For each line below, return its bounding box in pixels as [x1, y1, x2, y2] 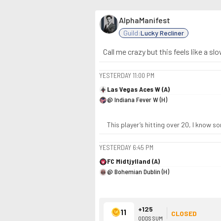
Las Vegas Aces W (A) [107, 85, 170, 93]
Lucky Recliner [141, 29, 184, 37]
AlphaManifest [119, 15, 170, 25]
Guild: [123, 29, 141, 37]
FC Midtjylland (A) [107, 157, 160, 165]
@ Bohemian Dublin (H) [107, 167, 169, 176]
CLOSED [171, 209, 197, 218]
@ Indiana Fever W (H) [107, 95, 167, 104]
